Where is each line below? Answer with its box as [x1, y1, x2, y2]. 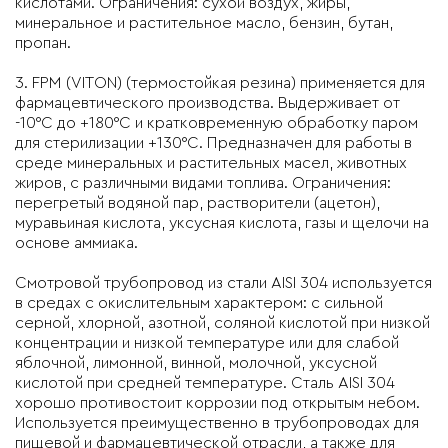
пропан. [15, 34, 71, 51]
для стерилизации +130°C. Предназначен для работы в [15, 134, 412, 151]
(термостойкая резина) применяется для [122, 74, 425, 91]
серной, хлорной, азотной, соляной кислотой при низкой [15, 314, 430, 331]
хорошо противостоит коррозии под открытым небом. [15, 394, 420, 411]
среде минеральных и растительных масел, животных [15, 154, 407, 171]
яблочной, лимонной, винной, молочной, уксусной [15, 354, 377, 371]
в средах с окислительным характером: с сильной [15, 294, 383, 311]
